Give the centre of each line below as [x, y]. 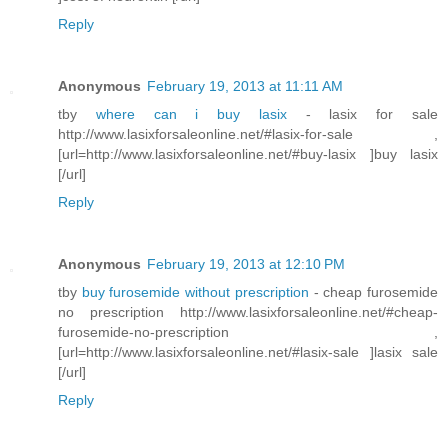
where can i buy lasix [200, 113]
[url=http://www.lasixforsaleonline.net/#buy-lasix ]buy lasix [248, 153]
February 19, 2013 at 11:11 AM [245, 85]
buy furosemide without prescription [197, 291]
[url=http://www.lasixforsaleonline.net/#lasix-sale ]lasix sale [248, 351]
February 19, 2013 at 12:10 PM [246, 263]
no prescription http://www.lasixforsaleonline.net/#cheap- [248, 311]
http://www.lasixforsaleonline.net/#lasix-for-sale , [248, 133]
